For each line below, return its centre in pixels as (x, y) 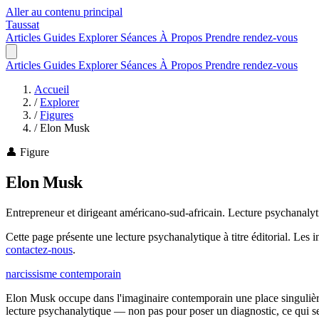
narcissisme (33, 273)
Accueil (52, 89)
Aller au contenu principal (64, 12)
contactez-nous (39, 249)
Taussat (22, 25)
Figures (57, 115)
